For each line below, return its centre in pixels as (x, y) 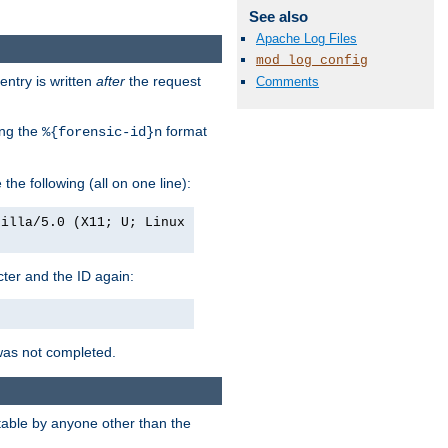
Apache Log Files (306, 38)
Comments (287, 81)
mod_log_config (312, 60)
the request (163, 80)
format (184, 130)
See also (278, 17)
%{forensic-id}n (102, 131)
